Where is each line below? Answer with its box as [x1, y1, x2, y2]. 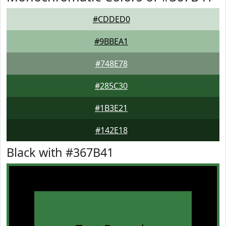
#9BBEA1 [94, 36, 128, 47]
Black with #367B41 [7, 144, 114, 160]
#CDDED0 [92, 14, 130, 25]
